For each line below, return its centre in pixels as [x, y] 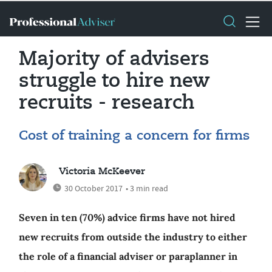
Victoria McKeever [102, 172]
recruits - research [107, 103]
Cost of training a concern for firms [134, 136]
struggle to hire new [114, 81]
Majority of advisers [114, 59]
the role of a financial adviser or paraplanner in [128, 256]
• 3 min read [147, 188]
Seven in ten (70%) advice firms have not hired [127, 217]
